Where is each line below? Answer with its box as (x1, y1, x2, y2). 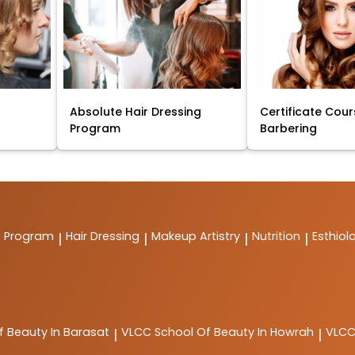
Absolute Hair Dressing (70, 104, 202, 120)
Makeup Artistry (151, 228, 240, 245)
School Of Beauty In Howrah (155, 324, 314, 341)
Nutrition (252, 228, 300, 245)
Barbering (260, 120, 318, 137)
